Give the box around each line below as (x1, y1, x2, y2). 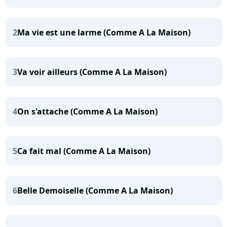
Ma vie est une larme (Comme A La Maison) (17, 27, 191, 38)
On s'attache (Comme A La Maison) (17, 106, 158, 117)
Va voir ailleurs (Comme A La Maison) (17, 66, 167, 78)
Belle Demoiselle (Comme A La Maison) (17, 185, 173, 196)
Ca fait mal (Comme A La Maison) (17, 145, 150, 157)
